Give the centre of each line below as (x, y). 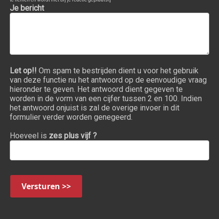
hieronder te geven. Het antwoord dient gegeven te (96, 89)
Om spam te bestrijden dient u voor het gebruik (118, 70)
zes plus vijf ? (73, 135)
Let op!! (23, 70)
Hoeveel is (29, 135)
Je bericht (27, 8)
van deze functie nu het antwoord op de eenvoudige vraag (108, 80)
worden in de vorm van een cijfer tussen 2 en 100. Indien (106, 98)
